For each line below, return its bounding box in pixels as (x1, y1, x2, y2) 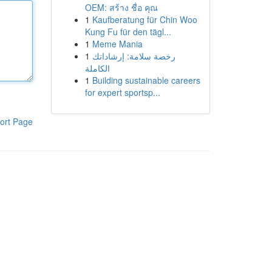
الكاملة (84, 62, 110, 74)
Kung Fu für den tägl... (84, 25, 171, 38)
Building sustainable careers (92, 74, 200, 86)
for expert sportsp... (84, 86, 160, 98)
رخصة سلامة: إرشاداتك (92, 50, 175, 62)
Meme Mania (92, 38, 143, 50)
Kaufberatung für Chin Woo (92, 13, 197, 25)
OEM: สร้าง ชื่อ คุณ (84, 1, 158, 13)
